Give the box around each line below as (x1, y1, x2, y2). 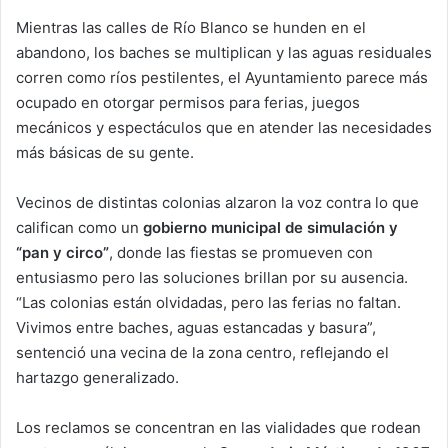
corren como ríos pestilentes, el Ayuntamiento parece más (16, 67, 428, 87)
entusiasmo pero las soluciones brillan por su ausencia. (16, 267, 408, 287)
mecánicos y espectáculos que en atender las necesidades (16, 117, 432, 137)
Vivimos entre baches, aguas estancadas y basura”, (16, 317, 376, 337)
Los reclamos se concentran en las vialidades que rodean (16, 417, 421, 437)
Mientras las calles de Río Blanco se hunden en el (16, 17, 366, 37)
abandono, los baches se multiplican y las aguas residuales (16, 42, 432, 62)
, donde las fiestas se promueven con (109, 242, 373, 262)
